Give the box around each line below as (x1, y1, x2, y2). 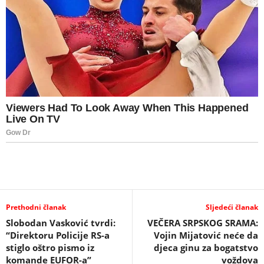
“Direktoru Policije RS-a (6, 229, 110, 241)
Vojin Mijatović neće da (154, 229, 258, 241)
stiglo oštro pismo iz (6, 241, 94, 253)
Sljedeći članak (206, 202, 258, 212)
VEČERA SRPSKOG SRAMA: (147, 216, 258, 229)
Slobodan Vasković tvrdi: (6, 216, 115, 229)
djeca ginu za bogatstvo (154, 241, 258, 253)
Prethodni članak (6, 202, 66, 212)
